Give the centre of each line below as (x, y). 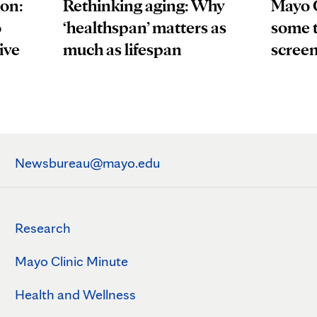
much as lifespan (123, 50)
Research (42, 227)
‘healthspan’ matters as (145, 28)
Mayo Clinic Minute (71, 261)
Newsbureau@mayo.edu (87, 162)
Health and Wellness (75, 294)
